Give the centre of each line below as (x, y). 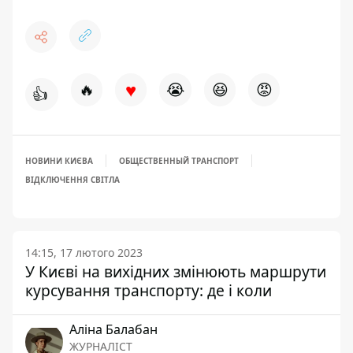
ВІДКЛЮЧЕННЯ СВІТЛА (72, 180)
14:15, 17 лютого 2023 (84, 253)
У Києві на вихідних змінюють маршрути (176, 271)
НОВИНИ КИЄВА (59, 161)
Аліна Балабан (113, 329)
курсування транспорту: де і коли (149, 290)
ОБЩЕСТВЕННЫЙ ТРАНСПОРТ (179, 161)
